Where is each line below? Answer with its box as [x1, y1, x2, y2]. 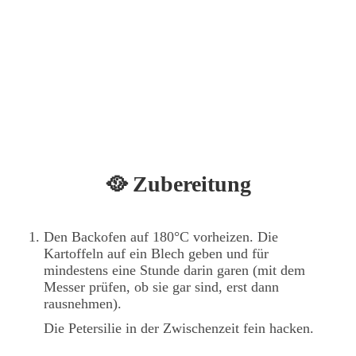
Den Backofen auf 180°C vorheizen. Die [44, 229, 278, 246]
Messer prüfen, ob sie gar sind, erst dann [44, 279, 279, 296]
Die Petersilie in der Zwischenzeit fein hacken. [44, 320, 314, 337]
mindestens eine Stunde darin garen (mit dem [44, 262, 305, 279]
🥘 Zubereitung [105, 172, 251, 197]
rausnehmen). [44, 296, 122, 312]
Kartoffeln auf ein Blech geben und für [44, 246, 269, 262]
